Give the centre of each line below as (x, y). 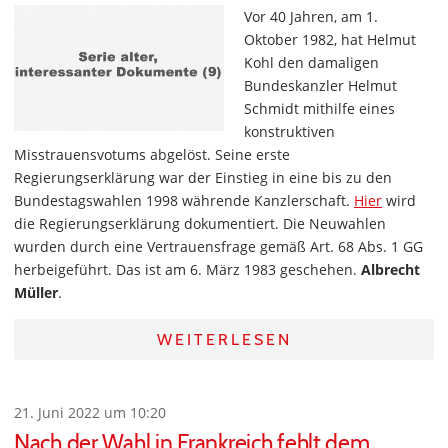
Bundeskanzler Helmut (320, 85)
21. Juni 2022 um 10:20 (90, 412)
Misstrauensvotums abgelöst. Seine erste (152, 154)
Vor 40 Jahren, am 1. (311, 16)
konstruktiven (289, 131)
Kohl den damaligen (311, 62)
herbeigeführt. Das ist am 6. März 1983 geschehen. (187, 269)
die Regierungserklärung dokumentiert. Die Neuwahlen (200, 223)
